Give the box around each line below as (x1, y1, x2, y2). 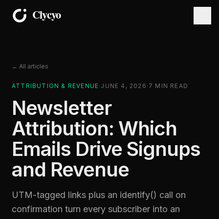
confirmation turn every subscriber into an (12, 204, 180, 214)
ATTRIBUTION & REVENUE (12, 82, 99, 89)
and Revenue (12, 157, 129, 181)
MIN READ (153, 82, 189, 89)
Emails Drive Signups (12, 137, 200, 161)
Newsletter (12, 96, 111, 120)
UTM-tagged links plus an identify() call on (12, 190, 186, 200)
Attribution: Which (12, 116, 177, 140)
